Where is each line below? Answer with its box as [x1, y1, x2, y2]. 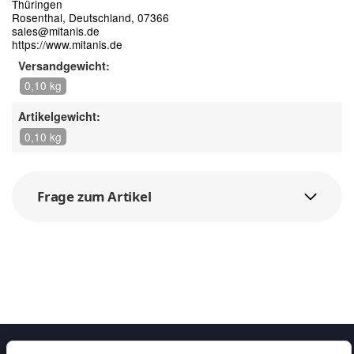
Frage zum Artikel [37, 187, 152, 206]
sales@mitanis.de [12, 23, 100, 40]
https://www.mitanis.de [12, 36, 122, 53]
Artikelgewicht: [18, 108, 100, 125]
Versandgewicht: [18, 58, 110, 74]
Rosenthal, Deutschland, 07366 [12, 9, 169, 26]
